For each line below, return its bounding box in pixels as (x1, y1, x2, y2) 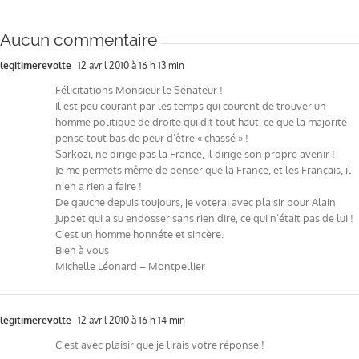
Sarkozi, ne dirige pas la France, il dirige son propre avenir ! (55, 147, 335, 161)
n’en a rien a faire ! (55, 179, 142, 193)
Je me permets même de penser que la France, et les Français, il (55, 163, 351, 177)
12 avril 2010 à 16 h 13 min (75, 59, 184, 72)
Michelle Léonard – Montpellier (55, 260, 205, 273)
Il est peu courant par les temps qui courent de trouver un (55, 99, 326, 113)
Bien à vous (55, 244, 109, 257)
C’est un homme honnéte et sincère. (55, 228, 224, 241)
